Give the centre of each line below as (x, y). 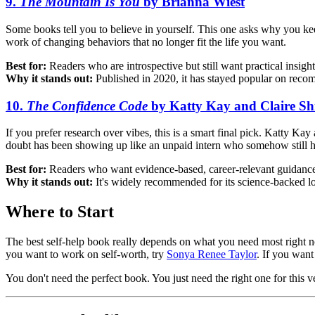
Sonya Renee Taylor (212, 255)
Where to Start (60, 212)
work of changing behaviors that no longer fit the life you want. (146, 42)
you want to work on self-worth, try (86, 255)
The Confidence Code (87, 105)
